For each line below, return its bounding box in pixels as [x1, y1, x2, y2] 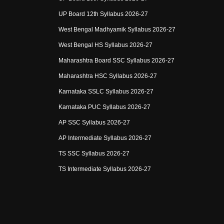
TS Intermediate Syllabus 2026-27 [58, 165, 151, 173]
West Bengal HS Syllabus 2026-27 [58, 41, 152, 49]
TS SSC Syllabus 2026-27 [58, 150, 129, 157]
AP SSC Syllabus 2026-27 [58, 119, 130, 126]
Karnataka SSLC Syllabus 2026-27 [58, 88, 153, 95]
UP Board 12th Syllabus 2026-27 [58, 10, 148, 18]
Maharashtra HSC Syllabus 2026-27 [58, 72, 157, 80]
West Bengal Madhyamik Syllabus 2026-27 [58, 26, 175, 33]
